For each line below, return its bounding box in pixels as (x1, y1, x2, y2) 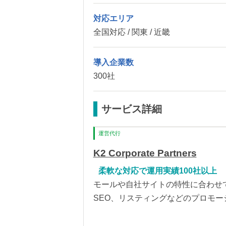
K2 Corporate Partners (93, 147, 197, 158)
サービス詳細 (101, 103, 162, 115)
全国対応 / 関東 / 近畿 (93, 27, 170, 36)
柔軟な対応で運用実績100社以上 (98, 166, 217, 175)
